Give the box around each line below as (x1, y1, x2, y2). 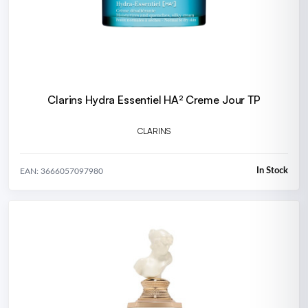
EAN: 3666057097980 (20, 166, 103, 175)
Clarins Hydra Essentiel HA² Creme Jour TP (47, 93, 261, 107)
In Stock (256, 166, 288, 176)
